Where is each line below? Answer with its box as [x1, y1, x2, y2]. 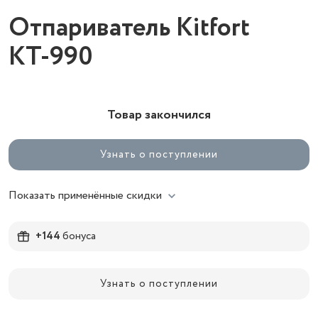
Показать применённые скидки [9, 187, 162, 204]
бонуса [60, 228, 96, 244]
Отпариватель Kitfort [9, 9, 250, 47]
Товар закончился [107, 106, 211, 124]
